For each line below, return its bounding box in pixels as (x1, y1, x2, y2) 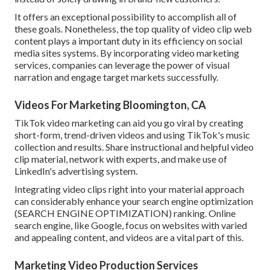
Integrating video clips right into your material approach (14, 183, 244, 195)
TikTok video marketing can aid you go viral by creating (14, 117, 243, 129)
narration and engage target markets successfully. (14, 71, 218, 83)
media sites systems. (14, 47, 98, 59)
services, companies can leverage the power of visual (14, 59, 230, 71)
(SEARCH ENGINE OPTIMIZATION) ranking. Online (14, 207, 236, 219)
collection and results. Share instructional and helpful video (14, 141, 254, 153)
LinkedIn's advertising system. (14, 165, 137, 177)
